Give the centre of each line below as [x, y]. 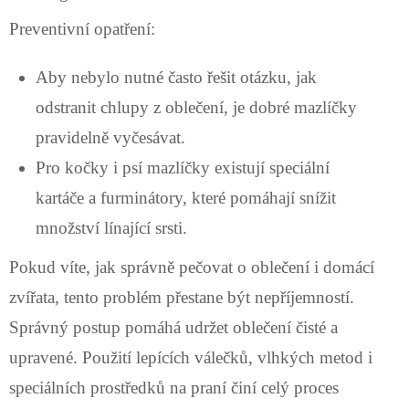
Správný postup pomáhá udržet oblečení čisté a [173, 327]
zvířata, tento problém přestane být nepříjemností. [182, 297]
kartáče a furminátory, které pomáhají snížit [185, 197]
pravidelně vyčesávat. [110, 137]
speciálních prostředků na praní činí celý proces [174, 387]
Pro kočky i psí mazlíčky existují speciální [182, 167]
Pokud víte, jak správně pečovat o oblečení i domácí [192, 267]
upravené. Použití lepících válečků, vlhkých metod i [191, 357]
